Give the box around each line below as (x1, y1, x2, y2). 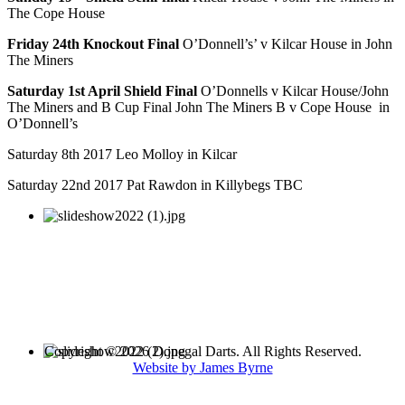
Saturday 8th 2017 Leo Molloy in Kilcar (7, 146, 237, 163)
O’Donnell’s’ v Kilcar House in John (179, 36, 392, 52)
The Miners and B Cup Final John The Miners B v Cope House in (7, 99, 390, 116)
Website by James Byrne (132, 360, 273, 376)
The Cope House (7, 5, 105, 22)
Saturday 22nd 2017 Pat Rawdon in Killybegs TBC (7, 177, 303, 193)
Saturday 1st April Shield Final (7, 83, 197, 99)
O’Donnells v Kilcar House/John (197, 83, 389, 99)
